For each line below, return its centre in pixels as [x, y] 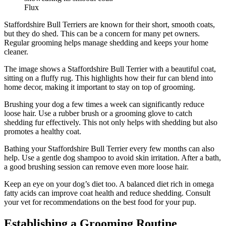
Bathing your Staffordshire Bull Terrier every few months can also [109, 148]
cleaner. [16, 51]
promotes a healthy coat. [43, 131]
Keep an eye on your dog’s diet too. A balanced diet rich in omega [109, 184]
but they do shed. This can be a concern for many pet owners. [102, 33]
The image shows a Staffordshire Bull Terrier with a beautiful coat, [110, 69]
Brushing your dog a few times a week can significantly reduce [104, 104]
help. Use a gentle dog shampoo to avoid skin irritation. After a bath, [112, 157]
